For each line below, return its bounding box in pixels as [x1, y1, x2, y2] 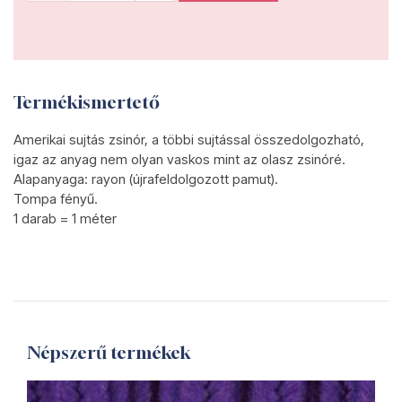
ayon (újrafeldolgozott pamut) [96, 170, 275, 188]
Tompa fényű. [13, 190, 98, 207]
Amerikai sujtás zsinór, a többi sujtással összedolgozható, [13, 131, 364, 148]
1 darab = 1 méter [13, 210, 117, 227]
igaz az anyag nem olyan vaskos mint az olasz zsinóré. [13, 151, 345, 168]
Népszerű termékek [27, 342, 190, 363]
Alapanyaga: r [13, 170, 96, 188]
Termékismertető [13, 92, 160, 112]
